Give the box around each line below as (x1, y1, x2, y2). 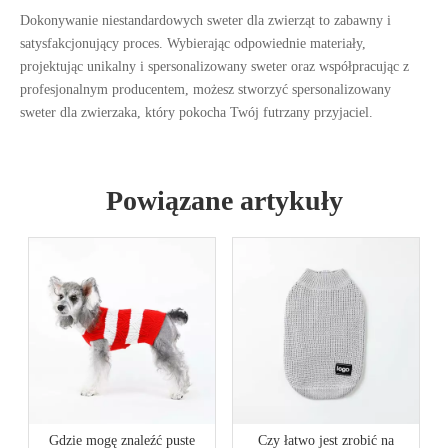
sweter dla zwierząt (207, 13, 319, 28)
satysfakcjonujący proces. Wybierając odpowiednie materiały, (20, 36, 366, 51)
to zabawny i (319, 13, 391, 28)
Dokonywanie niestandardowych (20, 13, 207, 28)
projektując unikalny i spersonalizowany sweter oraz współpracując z (20, 59, 409, 74)
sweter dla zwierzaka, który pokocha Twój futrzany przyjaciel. (20, 105, 373, 120)
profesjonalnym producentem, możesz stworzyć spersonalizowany (20, 82, 391, 97)
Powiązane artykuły (105, 185, 343, 216)
